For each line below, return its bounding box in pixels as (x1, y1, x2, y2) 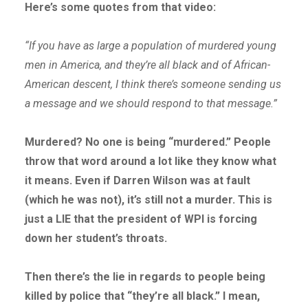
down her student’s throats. (24, 232, 170, 245)
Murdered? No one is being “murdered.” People (24, 135, 271, 149)
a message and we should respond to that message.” (24, 97, 277, 111)
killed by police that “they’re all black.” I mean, (24, 289, 260, 303)
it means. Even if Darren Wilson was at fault (24, 174, 250, 188)
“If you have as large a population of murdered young (24, 39, 276, 53)
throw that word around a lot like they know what (24, 155, 276, 168)
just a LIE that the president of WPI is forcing (24, 212, 257, 226)
